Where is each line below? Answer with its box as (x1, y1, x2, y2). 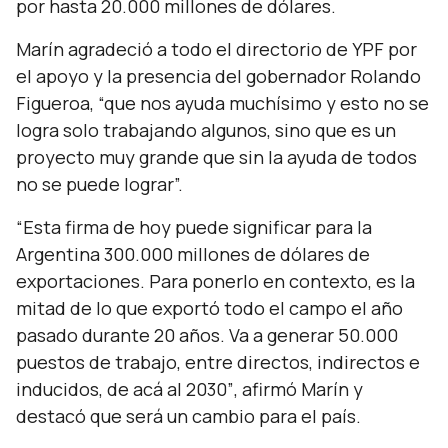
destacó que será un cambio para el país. (16, 404, 361, 428)
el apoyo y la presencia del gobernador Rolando (16, 64, 421, 88)
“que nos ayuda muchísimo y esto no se (98, 91, 429, 115)
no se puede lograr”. (16, 172, 183, 196)
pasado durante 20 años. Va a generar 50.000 (16, 323, 398, 347)
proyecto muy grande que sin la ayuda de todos (16, 145, 417, 169)
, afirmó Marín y (234, 377, 363, 401)
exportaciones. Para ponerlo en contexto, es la (16, 269, 415, 293)
